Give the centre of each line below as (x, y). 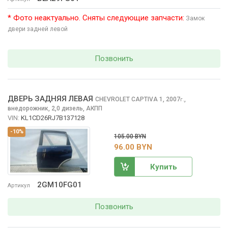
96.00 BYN (133, 147)
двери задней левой (38, 29)
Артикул (19, 185)
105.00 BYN (130, 137)
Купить (163, 167)
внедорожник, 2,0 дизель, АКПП (55, 109)
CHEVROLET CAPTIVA (127, 99)
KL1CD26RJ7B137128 (53, 118)
